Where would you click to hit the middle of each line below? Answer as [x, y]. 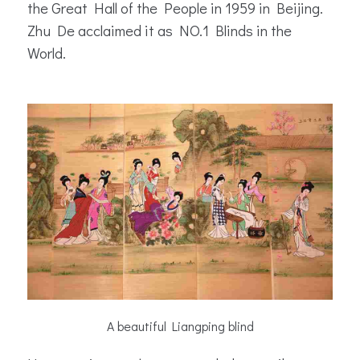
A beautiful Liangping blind [180, 325]
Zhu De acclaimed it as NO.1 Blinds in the [160, 30]
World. [47, 52]
